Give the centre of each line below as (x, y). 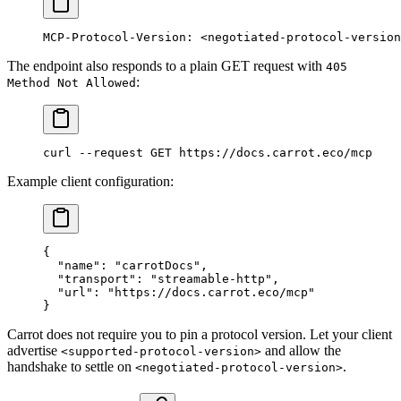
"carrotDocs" (158, 265)
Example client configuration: (90, 181)
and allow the (301, 350)
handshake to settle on (71, 366)
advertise (34, 350)
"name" (72, 265)
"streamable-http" (211, 278)
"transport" (90, 278)
